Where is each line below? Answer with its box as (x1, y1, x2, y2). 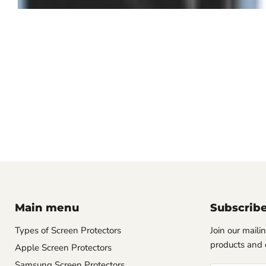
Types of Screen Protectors (15, 224, 121, 237)
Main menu (15, 201, 79, 215)
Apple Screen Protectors (15, 242, 112, 254)
